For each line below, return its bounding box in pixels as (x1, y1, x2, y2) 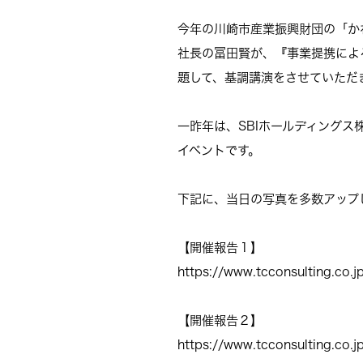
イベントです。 (177, 142, 261, 158)
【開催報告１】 (177, 239, 263, 255)
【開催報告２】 (177, 312, 263, 328)
